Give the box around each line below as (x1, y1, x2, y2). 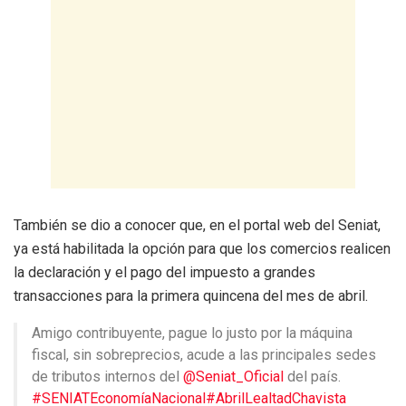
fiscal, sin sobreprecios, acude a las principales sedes (32, 346, 376, 364)
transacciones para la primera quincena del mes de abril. (14, 287, 368, 305)
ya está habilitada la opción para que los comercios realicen (14, 240, 391, 258)
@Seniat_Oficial (183, 368, 284, 386)
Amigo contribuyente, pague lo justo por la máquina (32, 324, 353, 343)
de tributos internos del (32, 368, 183, 386)
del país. (284, 368, 341, 386)
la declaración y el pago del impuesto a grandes (14, 264, 315, 282)
